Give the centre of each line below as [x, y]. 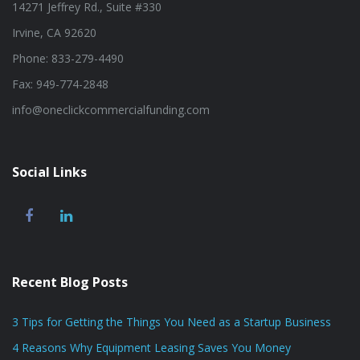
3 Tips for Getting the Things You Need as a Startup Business [172, 322]
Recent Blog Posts [70, 282]
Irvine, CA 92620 [54, 33]
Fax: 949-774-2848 [60, 84]
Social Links [49, 172]
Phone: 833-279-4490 [68, 59]
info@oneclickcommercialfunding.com [111, 110]
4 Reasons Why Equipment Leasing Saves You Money [151, 348]
